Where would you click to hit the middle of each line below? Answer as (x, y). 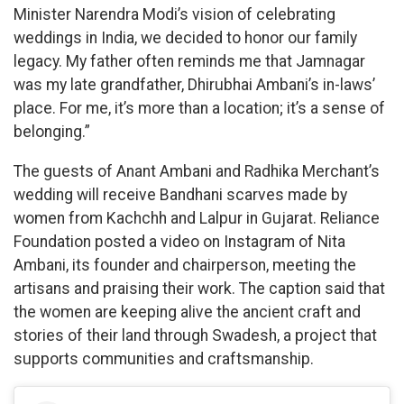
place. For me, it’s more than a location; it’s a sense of (199, 109)
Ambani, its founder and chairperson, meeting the (185, 265)
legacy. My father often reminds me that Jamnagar (189, 62)
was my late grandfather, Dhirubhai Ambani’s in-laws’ (194, 85)
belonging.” (52, 132)
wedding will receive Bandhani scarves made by (180, 194)
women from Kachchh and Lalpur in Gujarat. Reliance (197, 218)
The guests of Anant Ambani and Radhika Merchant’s (197, 171)
